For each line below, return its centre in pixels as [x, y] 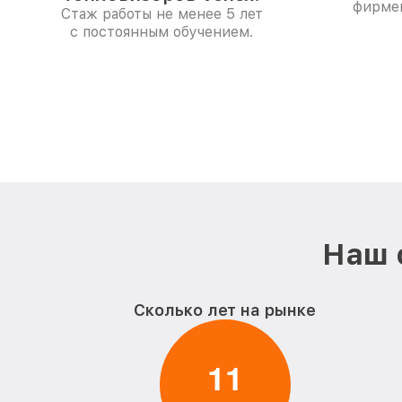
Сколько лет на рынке [225, 310]
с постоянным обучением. [162, 32]
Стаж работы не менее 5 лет [162, 14]
